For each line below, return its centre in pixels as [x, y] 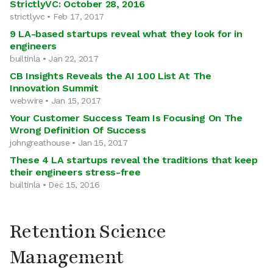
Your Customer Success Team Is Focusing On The [126, 118]
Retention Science [88, 232]
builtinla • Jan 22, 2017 [54, 58]
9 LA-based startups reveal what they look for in [126, 34]
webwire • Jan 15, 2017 [55, 101]
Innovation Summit [54, 88]
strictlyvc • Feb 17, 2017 [57, 16]
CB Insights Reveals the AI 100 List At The [111, 76]
